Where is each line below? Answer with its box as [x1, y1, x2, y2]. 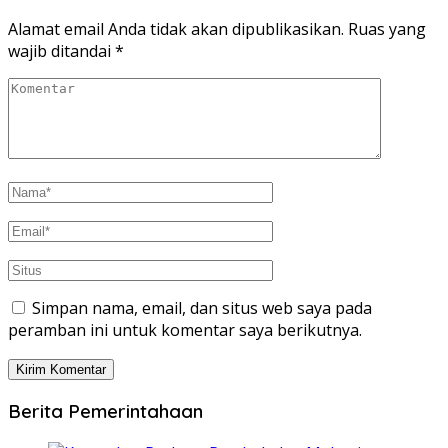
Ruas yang [348, 18, 426, 41]
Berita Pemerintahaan [8, 398, 203, 423]
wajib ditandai [8, 40, 115, 63]
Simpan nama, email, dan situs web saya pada [32, 297, 372, 320]
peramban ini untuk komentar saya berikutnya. [8, 319, 362, 342]
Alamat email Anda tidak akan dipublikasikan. [8, 18, 344, 41]
